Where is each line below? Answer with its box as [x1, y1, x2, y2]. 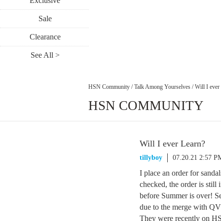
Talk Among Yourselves [134, 83, 190, 90]
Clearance [29, 33, 61, 41]
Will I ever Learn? [140, 139, 205, 148]
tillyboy [140, 154, 162, 161]
